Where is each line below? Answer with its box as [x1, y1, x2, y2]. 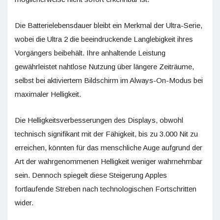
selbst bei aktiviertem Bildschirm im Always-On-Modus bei [15, 76, 203, 84]
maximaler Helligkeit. [15, 90, 81, 98]
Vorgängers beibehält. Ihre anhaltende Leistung [15, 49, 165, 57]
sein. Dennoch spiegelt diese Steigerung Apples [15, 171, 167, 179]
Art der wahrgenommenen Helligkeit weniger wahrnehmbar [15, 157, 202, 165]
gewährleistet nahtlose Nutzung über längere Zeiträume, [15, 62, 194, 71]
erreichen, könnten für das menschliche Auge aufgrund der [15, 143, 202, 152]
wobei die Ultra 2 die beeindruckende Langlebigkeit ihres [15, 35, 193, 43]
